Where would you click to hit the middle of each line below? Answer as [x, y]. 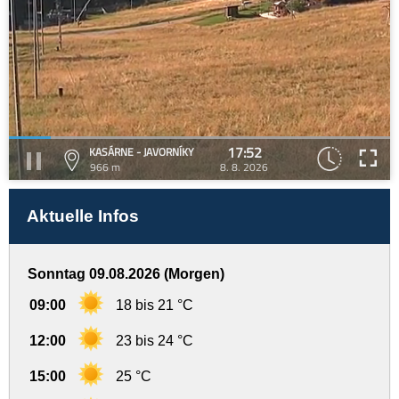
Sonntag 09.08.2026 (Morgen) [126, 274]
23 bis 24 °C [155, 341]
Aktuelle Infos [83, 216]
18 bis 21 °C [155, 305]
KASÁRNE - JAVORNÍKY [141, 152]
